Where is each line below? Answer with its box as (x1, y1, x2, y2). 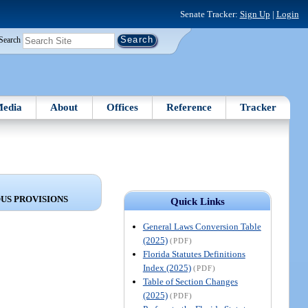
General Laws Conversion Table (142, 221, 261, 232)
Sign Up (239, 8, 270, 19)
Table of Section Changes (142, 276, 238, 287)
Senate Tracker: (179, 8, 240, 19)
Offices (106, 101, 138, 113)
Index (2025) (142, 262, 191, 273)
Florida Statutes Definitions (142, 248, 245, 259)
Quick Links (170, 195, 225, 207)
